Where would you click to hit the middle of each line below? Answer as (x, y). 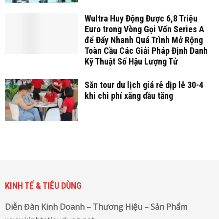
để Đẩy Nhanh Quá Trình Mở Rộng (143, 40)
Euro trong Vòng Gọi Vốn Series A (144, 29)
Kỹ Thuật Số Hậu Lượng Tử (131, 62)
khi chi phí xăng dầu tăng (129, 96)
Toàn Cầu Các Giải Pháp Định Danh (146, 51)
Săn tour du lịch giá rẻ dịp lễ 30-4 (144, 85)
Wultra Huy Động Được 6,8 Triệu (141, 19)
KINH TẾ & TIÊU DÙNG (43, 185)
